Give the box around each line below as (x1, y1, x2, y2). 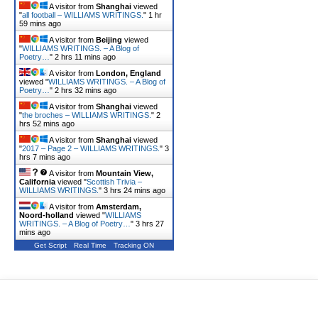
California (19, 177, 55, 186)
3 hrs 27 (136, 219, 164, 228)
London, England (96, 69, 161, 77)
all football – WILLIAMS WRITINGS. (22, 11, 143, 19)
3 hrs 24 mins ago (104, 186, 165, 194)
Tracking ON (114, 241, 154, 249)
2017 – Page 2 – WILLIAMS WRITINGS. (22, 144, 160, 153)
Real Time (74, 241, 106, 249)
